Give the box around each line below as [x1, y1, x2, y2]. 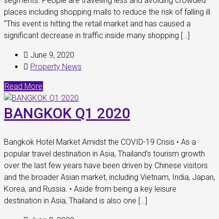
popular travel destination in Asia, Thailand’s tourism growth [4, 149, 205, 158]
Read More [4, 82, 43, 91]
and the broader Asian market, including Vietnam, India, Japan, [4, 173, 215, 182]
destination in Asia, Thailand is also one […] [4, 196, 147, 205]
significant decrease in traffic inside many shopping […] [4, 31, 190, 40]
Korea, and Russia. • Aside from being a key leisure [4, 184, 176, 194]
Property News [30, 62, 82, 71]
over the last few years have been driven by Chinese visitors [4, 161, 208, 170]
